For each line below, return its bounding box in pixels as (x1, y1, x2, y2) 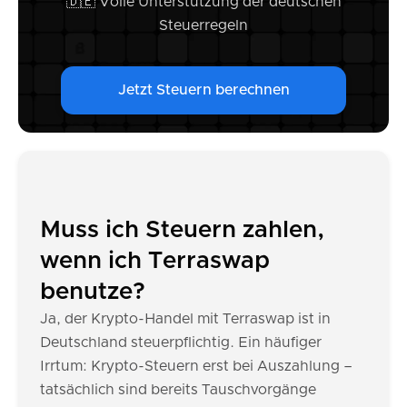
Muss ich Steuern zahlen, (40, 218, 324, 242)
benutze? (40, 280, 145, 303)
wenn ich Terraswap (40, 249, 270, 273)
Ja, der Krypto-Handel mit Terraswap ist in (40, 312, 331, 326)
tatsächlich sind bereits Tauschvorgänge (40, 382, 316, 397)
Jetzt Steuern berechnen (117, 83, 290, 97)
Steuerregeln (159, 18, 248, 33)
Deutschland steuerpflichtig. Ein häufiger (40, 335, 322, 350)
